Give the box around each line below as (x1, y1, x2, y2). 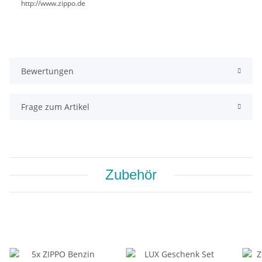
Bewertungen (21, 65, 74, 77)
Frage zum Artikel (21, 101, 89, 113)
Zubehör (105, 167, 157, 183)
